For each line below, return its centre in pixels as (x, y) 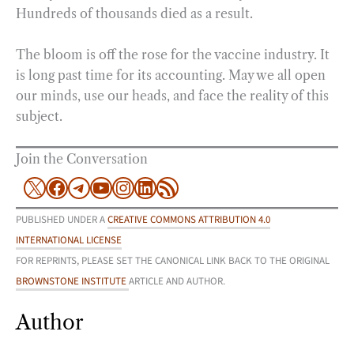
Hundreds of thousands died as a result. (134, 14)
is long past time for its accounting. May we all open (171, 75)
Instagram (157, 176)
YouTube (130, 176)
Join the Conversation (82, 159)
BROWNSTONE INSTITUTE (72, 282)
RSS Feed (179, 176)
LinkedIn (176, 176)
